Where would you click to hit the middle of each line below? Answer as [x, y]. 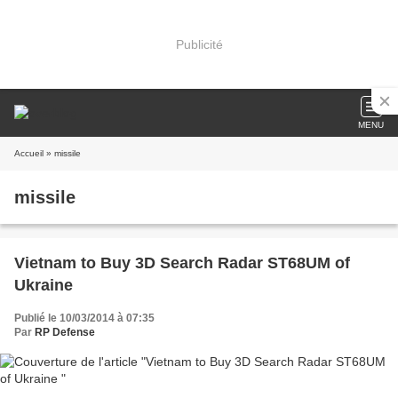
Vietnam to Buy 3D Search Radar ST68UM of [182, 263]
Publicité [199, 44]
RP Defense [65, 332]
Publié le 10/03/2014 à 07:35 [84, 318]
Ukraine [44, 285]
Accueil [29, 153]
